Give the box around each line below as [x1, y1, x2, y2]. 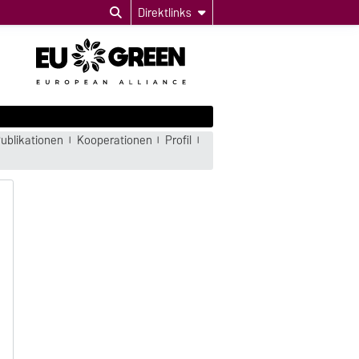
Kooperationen [76, 130, 152, 150]
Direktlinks [138, 2, 192, 22]
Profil [165, 130, 192, 150]
